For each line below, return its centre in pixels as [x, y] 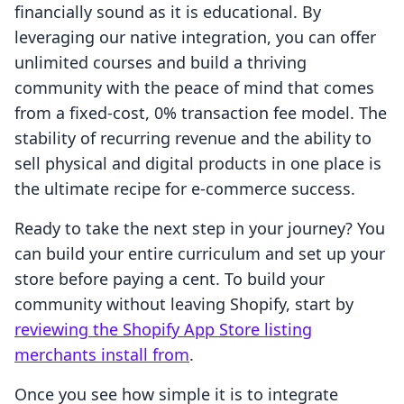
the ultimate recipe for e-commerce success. [185, 189]
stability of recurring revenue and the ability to [193, 138]
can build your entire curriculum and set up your [200, 254]
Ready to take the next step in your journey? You [200, 229]
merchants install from [102, 355]
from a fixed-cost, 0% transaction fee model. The [201, 113]
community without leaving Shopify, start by [184, 304]
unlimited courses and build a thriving [161, 63]
